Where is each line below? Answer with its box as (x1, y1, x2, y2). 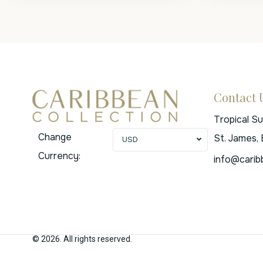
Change (38, 130, 72, 143)
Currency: (38, 149, 80, 162)
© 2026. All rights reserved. (32, 234, 132, 244)
